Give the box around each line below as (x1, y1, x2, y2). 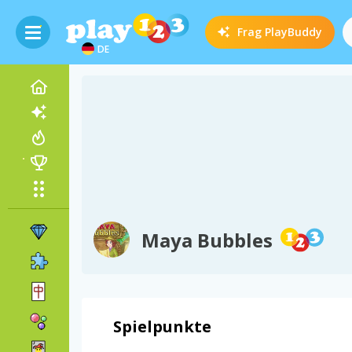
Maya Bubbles (141, 227, 273, 253)
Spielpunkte (113, 316, 211, 337)
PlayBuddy (265, 24, 323, 39)
